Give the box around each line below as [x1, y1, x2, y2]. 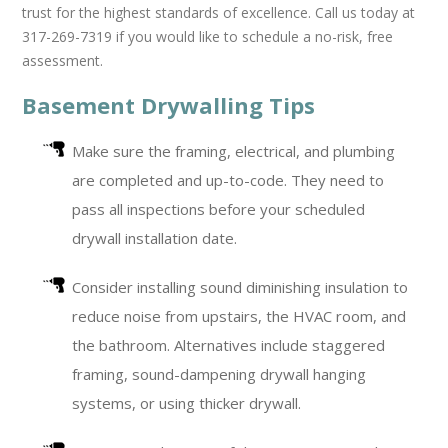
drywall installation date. [72, 228, 238, 248]
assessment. [22, 51, 104, 70]
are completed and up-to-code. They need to [72, 170, 385, 190]
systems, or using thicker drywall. [72, 393, 302, 413]
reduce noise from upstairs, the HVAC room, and [72, 306, 407, 326]
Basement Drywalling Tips [22, 90, 316, 120]
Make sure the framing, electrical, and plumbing [72, 141, 396, 161]
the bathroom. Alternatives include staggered [72, 335, 386, 355]
